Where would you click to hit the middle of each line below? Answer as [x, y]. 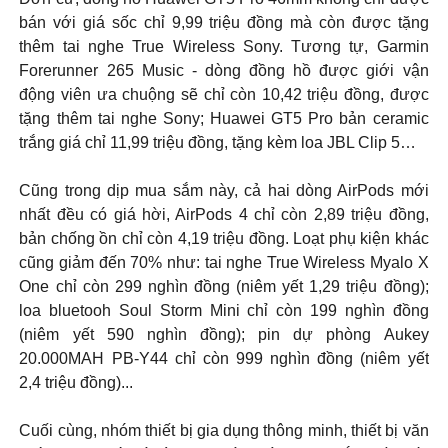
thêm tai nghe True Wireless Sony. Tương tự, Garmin [224, 46]
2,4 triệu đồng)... [76, 382]
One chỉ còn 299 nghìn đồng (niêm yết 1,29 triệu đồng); [224, 286]
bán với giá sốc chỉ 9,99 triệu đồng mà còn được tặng [224, 22]
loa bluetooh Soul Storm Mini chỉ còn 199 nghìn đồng [224, 310]
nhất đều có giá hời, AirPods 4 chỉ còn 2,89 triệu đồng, [224, 214]
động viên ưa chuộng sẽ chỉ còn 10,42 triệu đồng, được [224, 94]
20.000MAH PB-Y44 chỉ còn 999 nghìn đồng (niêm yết [224, 358]
